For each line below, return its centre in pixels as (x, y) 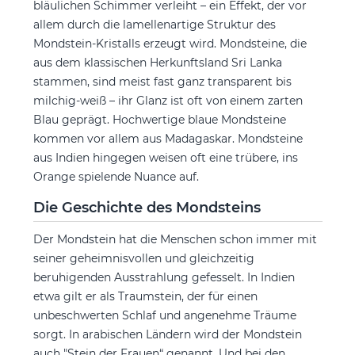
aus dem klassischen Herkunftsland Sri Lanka (157, 63)
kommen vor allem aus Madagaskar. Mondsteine (168, 139)
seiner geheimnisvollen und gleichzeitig (143, 258)
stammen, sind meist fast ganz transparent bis (162, 82)
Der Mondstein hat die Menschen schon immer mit (175, 239)
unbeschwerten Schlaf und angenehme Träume (164, 315)
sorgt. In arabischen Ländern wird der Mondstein (167, 334)
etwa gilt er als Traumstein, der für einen (145, 296)
